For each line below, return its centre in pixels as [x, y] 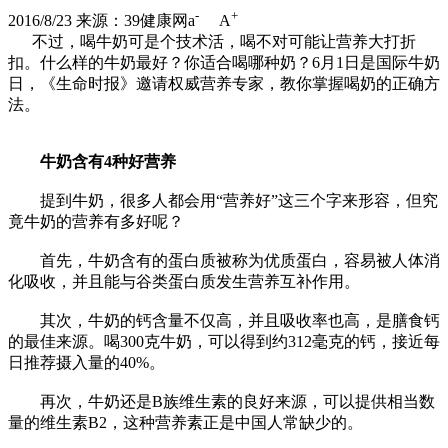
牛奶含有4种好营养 [92, 162]
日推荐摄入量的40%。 [86, 363]
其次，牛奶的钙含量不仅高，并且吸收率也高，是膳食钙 [224, 321]
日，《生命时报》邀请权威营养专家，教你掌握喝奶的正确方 [224, 84]
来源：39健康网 [132, 21]
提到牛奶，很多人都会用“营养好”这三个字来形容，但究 [223, 201]
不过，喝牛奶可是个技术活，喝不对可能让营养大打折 [212, 42]
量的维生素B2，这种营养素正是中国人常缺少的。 [185, 423]
